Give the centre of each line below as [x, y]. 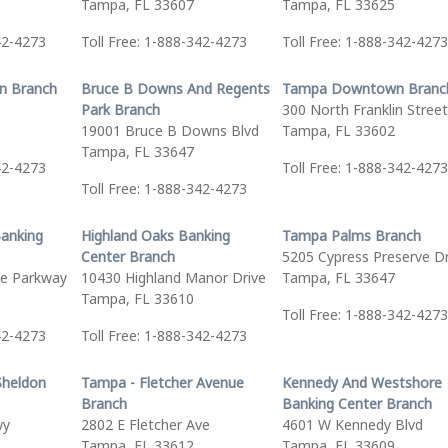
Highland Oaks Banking [155, 235]
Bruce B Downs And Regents [175, 88]
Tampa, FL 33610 [137, 298]
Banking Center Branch [356, 403]
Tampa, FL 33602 [338, 130]
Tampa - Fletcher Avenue [162, 382]
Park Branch [120, 109]
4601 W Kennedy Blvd [352, 424]
